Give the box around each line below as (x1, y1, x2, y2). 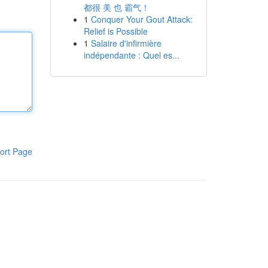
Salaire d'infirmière (90, 37, 162, 49)
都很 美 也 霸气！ (83, 1, 150, 13)
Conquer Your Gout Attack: (90, 13, 193, 25)
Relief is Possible (83, 25, 148, 37)
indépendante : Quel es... (83, 49, 179, 61)
